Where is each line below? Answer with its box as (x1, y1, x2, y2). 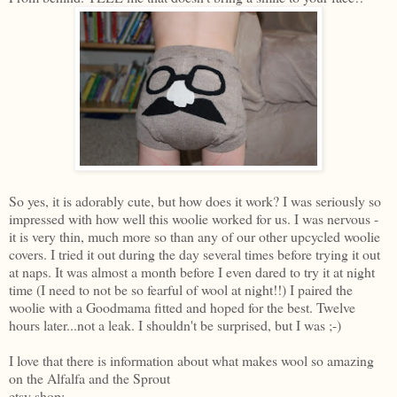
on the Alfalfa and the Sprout (9, 369, 170, 388)
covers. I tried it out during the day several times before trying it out (9, 245, 380, 264)
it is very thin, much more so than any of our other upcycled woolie (9, 227, 380, 246)
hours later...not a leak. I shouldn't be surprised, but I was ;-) (9, 315, 341, 335)
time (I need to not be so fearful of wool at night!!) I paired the (9, 280, 353, 300)
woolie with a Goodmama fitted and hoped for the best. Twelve (9, 298, 355, 317)
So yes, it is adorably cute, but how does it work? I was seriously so (9, 191, 381, 211)
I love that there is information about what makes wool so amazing (9, 351, 374, 370)
